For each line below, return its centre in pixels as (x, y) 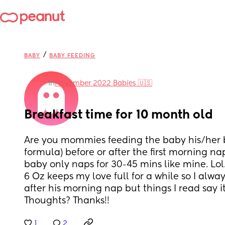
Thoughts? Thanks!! (67, 201)
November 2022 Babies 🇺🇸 (103, 83)
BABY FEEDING (72, 55)
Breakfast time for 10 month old (119, 115)
